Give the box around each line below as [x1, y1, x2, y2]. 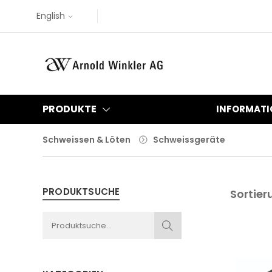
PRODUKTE [42, 102, 97, 116]
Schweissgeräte [153, 134, 225, 146]
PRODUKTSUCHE [42, 185, 120, 198]
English [36, 10, 65, 22]
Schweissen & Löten [42, 134, 131, 146]
